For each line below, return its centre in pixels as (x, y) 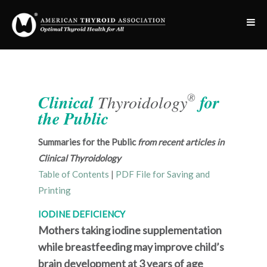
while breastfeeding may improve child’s (131, 247)
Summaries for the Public (88, 142)
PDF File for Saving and (163, 174)
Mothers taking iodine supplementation (130, 230)
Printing (55, 190)
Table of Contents (74, 174)
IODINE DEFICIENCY (82, 214)
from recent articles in (181, 142)
